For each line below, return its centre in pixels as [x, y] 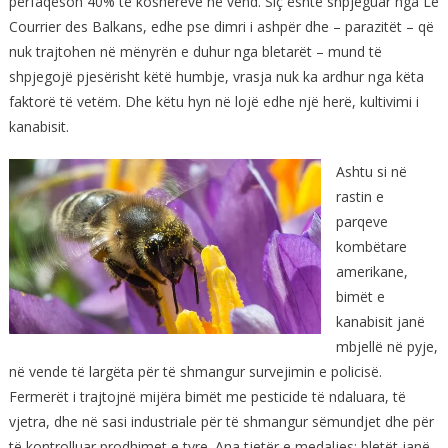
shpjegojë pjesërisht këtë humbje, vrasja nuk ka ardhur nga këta [216, 76]
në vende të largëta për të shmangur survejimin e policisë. [195, 371]
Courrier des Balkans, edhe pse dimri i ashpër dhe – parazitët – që [221, 26]
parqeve [361, 221]
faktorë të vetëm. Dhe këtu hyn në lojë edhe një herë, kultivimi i [213, 101]
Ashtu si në [371, 171]
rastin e [359, 196]
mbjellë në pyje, [386, 346]
